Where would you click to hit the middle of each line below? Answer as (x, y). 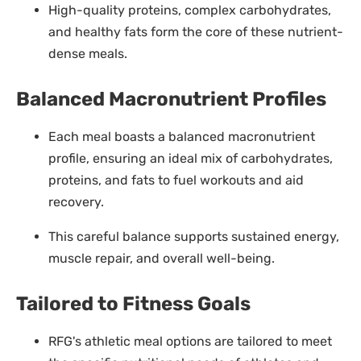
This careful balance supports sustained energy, (194, 236)
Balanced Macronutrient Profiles (171, 99)
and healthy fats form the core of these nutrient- (196, 31)
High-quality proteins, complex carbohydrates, (190, 10)
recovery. (76, 201)
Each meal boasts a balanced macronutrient (182, 136)
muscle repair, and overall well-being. (162, 258)
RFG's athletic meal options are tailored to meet (190, 341)
